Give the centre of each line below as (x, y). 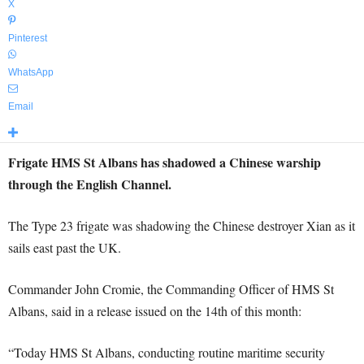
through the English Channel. (90, 184)
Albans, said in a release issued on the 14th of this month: (155, 311)
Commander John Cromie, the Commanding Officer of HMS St (171, 289)
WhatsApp (31, 72)
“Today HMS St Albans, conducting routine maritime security (167, 352)
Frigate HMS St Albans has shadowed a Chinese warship (165, 162)
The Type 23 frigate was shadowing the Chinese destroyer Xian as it (182, 225)
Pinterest (28, 38)
